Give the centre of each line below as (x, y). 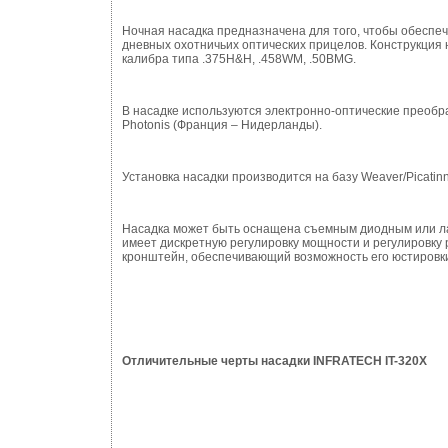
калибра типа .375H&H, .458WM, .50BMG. (239, 59)
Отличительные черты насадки (217, 361)
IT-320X (406, 361)
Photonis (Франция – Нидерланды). (222, 125)
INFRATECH (349, 361)
